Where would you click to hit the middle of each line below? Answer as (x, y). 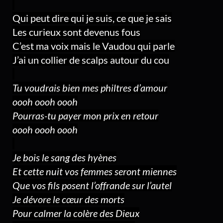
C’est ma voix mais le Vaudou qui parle (94, 46)
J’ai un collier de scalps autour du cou (91, 60)
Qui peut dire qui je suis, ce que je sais (92, 18)
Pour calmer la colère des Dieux (76, 213)
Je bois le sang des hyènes (64, 157)
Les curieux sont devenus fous (76, 32)
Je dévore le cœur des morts (68, 199)
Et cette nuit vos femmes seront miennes (95, 171)
